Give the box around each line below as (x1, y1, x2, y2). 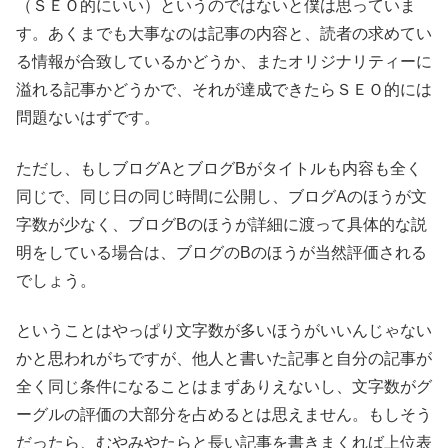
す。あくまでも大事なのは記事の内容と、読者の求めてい (16, 25, 432, 43)
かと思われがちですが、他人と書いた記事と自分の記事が (16, 350, 432, 368)
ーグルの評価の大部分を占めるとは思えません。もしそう (16, 406, 432, 424)
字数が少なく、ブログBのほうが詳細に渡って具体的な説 (16, 215, 427, 233)
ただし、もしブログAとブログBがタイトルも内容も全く (16, 159, 422, 177)
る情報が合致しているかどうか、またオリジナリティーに (16, 53, 432, 71)
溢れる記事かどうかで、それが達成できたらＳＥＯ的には (16, 81, 432, 99)
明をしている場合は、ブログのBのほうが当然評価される (16, 243, 427, 261)
